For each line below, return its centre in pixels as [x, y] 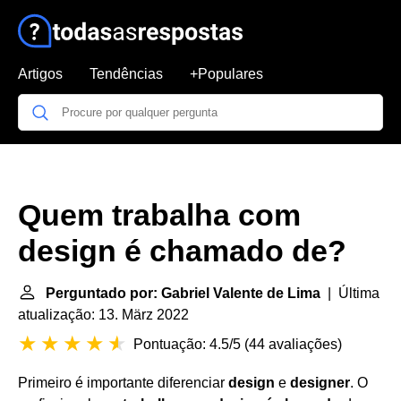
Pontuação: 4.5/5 [187, 344]
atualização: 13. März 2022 [103, 315]
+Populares [226, 74]
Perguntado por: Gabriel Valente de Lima [183, 293]
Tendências [126, 74]
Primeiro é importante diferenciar [123, 383]
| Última [350, 293]
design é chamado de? [182, 251]
